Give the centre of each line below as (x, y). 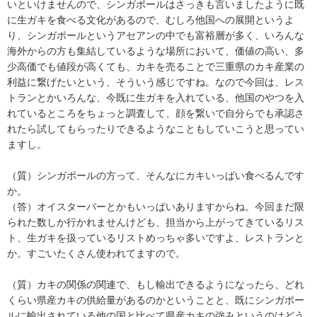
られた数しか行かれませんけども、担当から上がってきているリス (156, 222)
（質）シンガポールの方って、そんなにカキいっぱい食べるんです (156, 175)
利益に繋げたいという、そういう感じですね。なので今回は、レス (156, 82)
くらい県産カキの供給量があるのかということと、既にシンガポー (156, 300)
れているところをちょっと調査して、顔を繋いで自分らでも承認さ (156, 113)
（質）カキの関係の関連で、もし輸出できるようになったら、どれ (156, 284)
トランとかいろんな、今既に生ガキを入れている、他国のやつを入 (156, 97)
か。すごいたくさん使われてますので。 (96, 253)
